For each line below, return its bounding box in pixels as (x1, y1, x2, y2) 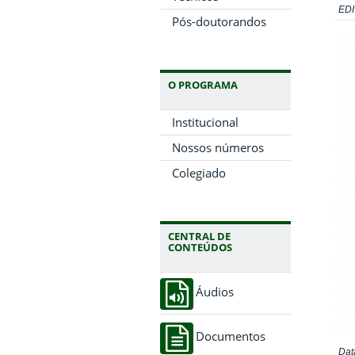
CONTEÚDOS (168, 240, 232, 254)
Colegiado (172, 165, 226, 181)
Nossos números (172, 139, 264, 155)
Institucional (172, 114, 239, 130)
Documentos (196, 330, 265, 342)
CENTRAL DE (168, 229, 231, 243)
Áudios (196, 286, 234, 298)
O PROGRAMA (168, 78, 238, 92)
